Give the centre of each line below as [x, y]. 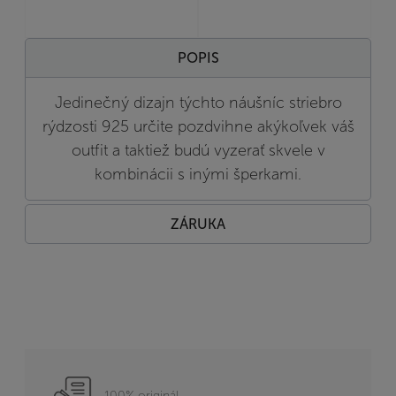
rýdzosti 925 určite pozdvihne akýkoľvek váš [198, 126]
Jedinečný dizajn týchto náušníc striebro [198, 102]
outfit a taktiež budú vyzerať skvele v [198, 150]
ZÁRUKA [198, 225]
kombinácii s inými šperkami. [198, 174]
